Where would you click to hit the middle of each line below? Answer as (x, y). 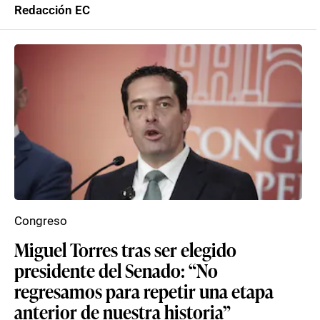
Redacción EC (52, 10)
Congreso (41, 221)
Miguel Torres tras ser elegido (125, 249)
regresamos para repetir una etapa (144, 291)
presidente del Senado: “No (116, 270)
